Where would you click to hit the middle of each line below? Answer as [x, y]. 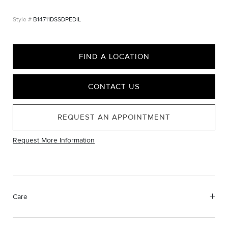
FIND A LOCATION [114, 56]
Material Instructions [41, 221]
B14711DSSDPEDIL [57, 20]
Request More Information [54, 140]
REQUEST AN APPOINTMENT [114, 117]
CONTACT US [114, 87]
